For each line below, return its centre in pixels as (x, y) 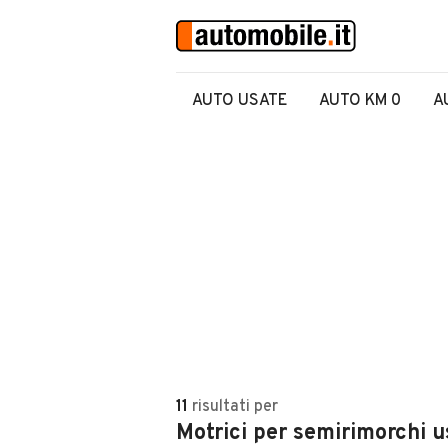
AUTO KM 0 (360, 101)
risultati (221, 407)
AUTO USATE (239, 101)
